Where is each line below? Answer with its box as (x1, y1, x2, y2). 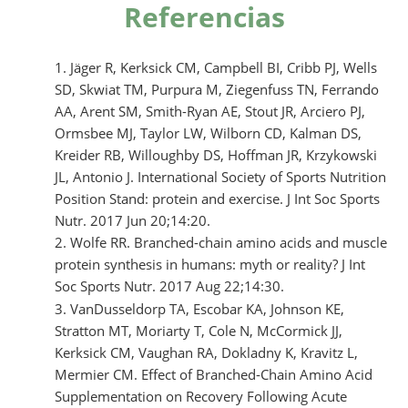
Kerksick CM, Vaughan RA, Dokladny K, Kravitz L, (55, 343, 358, 362)
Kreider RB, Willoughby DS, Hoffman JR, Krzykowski (55, 145, 377, 164)
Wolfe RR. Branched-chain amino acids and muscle (70, 233, 387, 252)
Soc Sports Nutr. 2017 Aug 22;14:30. (55, 277, 284, 296)
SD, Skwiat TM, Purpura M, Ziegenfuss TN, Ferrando (55, 79, 379, 98)
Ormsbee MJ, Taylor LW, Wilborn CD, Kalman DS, (55, 123, 362, 142)
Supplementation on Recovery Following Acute (55, 387, 347, 406)
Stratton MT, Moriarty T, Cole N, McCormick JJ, (55, 321, 342, 341)
